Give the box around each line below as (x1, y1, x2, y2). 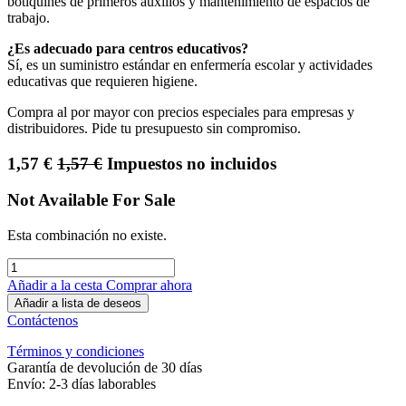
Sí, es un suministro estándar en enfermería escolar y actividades (7, 57, 372, 72)
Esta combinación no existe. (7, 227, 167, 244)
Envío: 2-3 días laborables (7, 376, 156, 392)
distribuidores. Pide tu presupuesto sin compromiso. (7, 121, 301, 136)
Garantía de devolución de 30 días (7, 360, 202, 376)
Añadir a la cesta (7, 277, 106, 294)
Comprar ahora (106, 277, 192, 294)
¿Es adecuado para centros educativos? (7, 41, 248, 56)
